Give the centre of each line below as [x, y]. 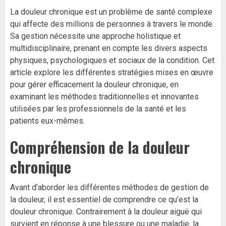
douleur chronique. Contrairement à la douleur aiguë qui [106, 212]
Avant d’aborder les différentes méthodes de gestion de [109, 188]
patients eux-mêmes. [47, 121]
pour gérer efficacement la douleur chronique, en [94, 85]
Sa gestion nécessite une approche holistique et [95, 36]
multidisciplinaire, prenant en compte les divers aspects [109, 48]
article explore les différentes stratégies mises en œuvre [112, 73]
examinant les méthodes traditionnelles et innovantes [104, 97]
